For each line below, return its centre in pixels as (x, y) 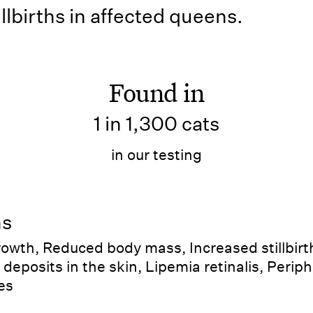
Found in (156, 92)
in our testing (156, 155)
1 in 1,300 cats (156, 124)
